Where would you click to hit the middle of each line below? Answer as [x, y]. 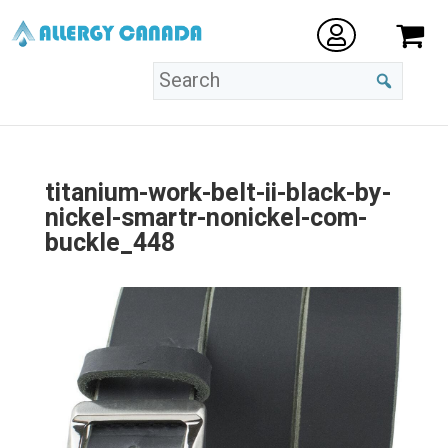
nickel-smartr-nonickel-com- [205, 218]
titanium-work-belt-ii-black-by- [217, 193]
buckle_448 [109, 243]
